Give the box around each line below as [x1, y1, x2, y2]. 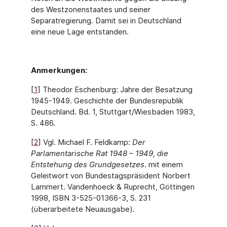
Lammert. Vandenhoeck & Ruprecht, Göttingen [30, 182, 195, 192]
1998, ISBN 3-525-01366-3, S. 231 [30, 193, 151, 203]
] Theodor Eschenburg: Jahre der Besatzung [37, 85, 193, 94]
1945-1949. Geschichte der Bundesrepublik [30, 96, 183, 105]
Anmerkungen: [30, 65, 87, 75]
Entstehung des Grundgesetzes [30, 160, 144, 169]
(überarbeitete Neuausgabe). [30, 204, 135, 214]
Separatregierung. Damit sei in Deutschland [30, 16, 181, 25]
